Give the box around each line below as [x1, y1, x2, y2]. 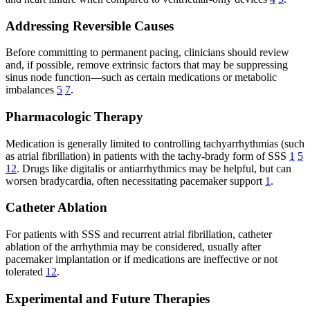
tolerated [6, 266, 46, 278]
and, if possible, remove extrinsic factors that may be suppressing [6, 59, 288, 71]
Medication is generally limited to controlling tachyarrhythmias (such [6, 137, 304, 149]
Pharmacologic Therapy [6, 109, 143, 124]
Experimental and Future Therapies [6, 291, 210, 306]
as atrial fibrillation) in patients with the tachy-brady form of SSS [6, 149, 289, 162]
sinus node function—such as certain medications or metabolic [6, 71, 277, 84]
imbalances [6, 84, 57, 96]
